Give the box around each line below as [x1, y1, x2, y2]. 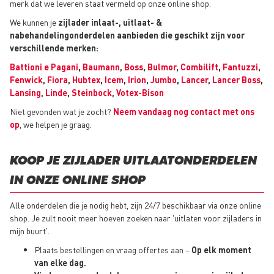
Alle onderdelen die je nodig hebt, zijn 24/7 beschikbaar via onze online [10, 199, 261, 211]
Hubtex [72, 74, 100, 86]
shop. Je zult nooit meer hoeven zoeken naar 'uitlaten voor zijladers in [10, 212, 262, 224]
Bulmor [147, 61, 176, 73]
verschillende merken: [10, 42, 98, 54]
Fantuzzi [223, 61, 258, 73]
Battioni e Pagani [10, 61, 78, 73]
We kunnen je [10, 17, 58, 28]
